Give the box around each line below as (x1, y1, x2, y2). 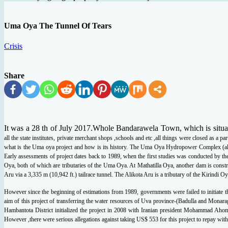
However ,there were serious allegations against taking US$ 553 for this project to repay (4, 215, 217, 223)
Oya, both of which (4, 161, 53, 169)
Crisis (4, 41, 22, 50)
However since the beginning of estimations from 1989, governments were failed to (4, 188, 208, 195)
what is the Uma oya (4, 143, 56, 151)
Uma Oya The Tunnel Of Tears (4, 21, 111, 31)
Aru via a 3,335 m (4, 170, 49, 178)
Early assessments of (4, 152, 57, 160)
